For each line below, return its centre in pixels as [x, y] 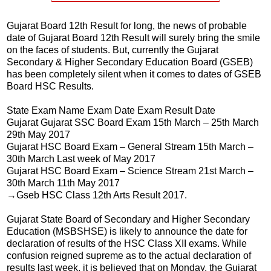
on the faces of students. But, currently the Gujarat [113, 50]
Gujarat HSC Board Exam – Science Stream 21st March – [130, 171]
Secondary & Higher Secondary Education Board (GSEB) [130, 62]
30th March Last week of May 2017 [81, 158]
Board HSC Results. [50, 86]
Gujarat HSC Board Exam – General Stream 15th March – [130, 146]
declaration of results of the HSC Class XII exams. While [127, 243]
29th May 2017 [38, 134]
